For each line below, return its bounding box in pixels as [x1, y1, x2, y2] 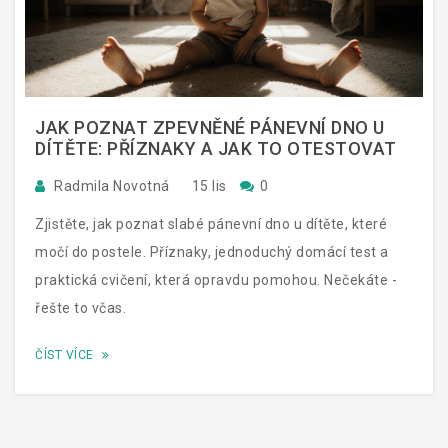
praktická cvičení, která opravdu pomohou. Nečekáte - [35, 271, 397, 288]
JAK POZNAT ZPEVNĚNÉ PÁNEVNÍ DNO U [35, 116, 385, 138]
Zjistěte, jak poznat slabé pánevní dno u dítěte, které [35, 215, 387, 232]
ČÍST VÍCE [35, 347, 97, 362]
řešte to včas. [35, 299, 126, 316]
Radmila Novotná [50, 177, 173, 194]
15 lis [188, 177, 230, 194]
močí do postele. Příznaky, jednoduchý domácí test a [35, 243, 389, 260]
